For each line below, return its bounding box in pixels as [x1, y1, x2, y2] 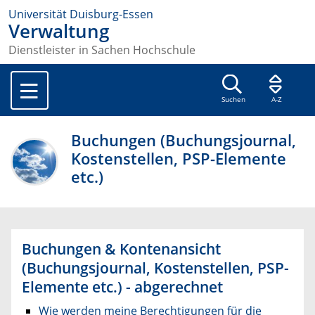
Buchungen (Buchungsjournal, [71, 129, 297, 152]
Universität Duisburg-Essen [8, 6, 153, 22]
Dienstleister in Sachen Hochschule [8, 42, 195, 58]
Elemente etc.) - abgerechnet [22, 277, 223, 297]
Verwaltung [8, 19, 109, 44]
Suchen [221, 95, 245, 105]
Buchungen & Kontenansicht [22, 239, 221, 259]
